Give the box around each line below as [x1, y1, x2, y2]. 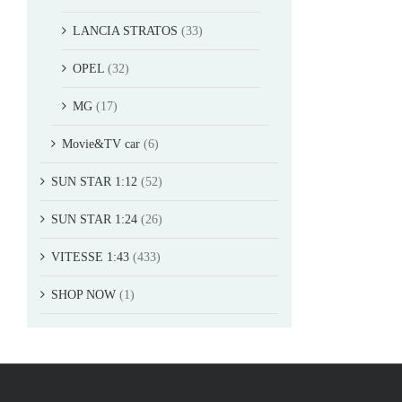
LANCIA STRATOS [73, 23, 178, 38]
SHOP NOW [51, 287, 116, 301]
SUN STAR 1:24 [51, 212, 137, 226]
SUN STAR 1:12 [51, 174, 137, 188]
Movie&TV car [62, 136, 140, 151]
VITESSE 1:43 [51, 249, 129, 264]
